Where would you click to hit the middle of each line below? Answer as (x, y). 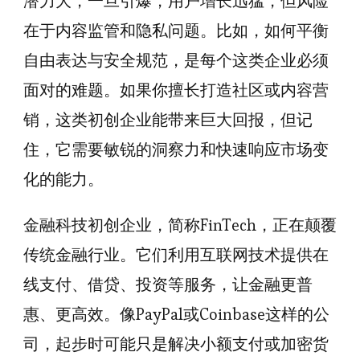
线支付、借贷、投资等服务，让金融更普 (168, 284)
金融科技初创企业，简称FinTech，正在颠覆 (180, 225)
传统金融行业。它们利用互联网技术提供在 (176, 255)
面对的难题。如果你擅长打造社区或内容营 (176, 90)
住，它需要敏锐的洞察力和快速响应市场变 (176, 149)
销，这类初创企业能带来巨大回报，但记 (168, 120)
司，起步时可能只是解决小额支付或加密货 (176, 344)
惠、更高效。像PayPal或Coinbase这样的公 (176, 314)
